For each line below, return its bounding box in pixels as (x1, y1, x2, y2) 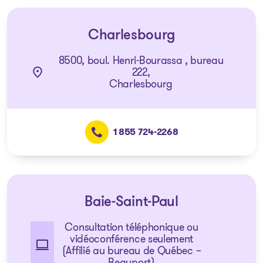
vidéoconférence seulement (70, 231, 193, 247)
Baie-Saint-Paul (85, 195, 178, 210)
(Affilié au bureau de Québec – (62, 243, 201, 258)
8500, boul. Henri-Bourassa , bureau (58, 53, 224, 68)
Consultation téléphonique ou (65, 220, 198, 235)
